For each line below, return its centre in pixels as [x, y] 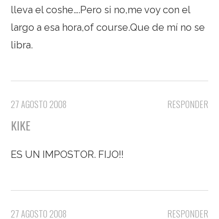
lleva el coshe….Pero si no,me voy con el [101, 10]
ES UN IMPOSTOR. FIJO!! [67, 154]
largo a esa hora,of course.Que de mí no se [108, 27]
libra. [22, 45]
